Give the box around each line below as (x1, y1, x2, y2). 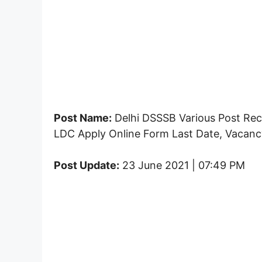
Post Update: (54, 158, 119, 171)
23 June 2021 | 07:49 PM (119, 158, 245, 171)
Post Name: (54, 111, 112, 124)
